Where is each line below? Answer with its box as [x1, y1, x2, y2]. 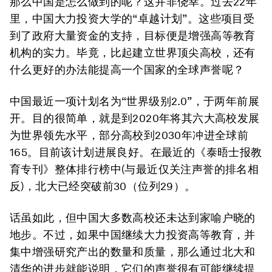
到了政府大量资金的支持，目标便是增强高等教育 [10, 29, 256, 42]
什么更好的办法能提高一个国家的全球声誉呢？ [10, 63, 245, 76]
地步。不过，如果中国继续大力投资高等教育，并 [10, 228, 256, 241]
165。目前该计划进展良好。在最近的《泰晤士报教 [10, 146, 262, 158]
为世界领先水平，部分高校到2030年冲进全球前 [10, 129, 249, 141]
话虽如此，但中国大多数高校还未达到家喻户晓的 [10, 211, 256, 224]
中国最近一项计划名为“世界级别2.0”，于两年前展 [10, 95, 259, 107]
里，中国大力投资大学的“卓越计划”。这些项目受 [10, 12, 255, 25]
